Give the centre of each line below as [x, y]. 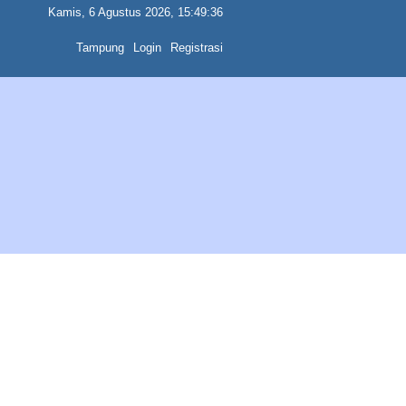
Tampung [100, 48]
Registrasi [197, 48]
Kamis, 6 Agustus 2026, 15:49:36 [135, 12]
